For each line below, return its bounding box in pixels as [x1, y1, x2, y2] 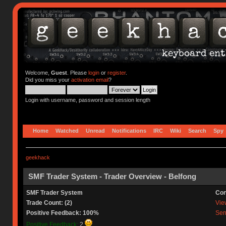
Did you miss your [25, 77, 71, 83]
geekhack [25, 154, 50, 160]
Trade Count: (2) [26, 199, 72, 206]
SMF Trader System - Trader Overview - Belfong [28, 172, 197, 181]
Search [188, 127, 207, 134]
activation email [71, 77, 108, 83]
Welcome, [25, 70, 51, 76]
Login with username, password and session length [25, 97, 150, 103]
